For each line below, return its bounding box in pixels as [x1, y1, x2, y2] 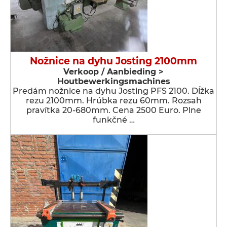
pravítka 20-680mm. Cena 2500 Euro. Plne [26, 105, 201, 115]
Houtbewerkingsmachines [57, 77, 170, 86]
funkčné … [92, 115, 135, 125]
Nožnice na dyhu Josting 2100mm [30, 55, 197, 67]
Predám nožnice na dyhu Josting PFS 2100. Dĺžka [13, 86, 214, 96]
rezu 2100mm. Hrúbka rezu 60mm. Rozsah [25, 96, 202, 105]
